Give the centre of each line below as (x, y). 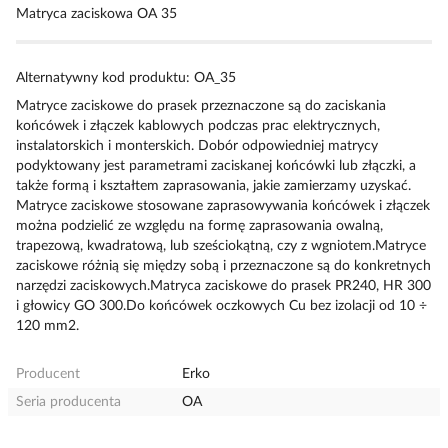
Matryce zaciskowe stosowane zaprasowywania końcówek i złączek (223, 206)
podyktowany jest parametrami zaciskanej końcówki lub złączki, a (216, 166)
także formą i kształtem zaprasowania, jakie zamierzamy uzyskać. (213, 186)
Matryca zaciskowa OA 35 (96, 14)
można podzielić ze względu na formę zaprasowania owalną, (199, 226)
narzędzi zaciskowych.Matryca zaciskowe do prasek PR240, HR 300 (223, 286)
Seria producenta (68, 402)
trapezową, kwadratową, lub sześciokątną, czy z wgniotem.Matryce (221, 246)
